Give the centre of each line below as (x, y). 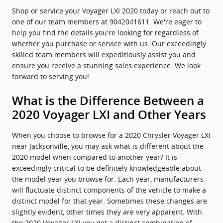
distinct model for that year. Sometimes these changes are (110, 201)
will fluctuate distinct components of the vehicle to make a (109, 190)
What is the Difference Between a (108, 101)
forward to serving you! (51, 76)
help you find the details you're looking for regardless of (105, 33)
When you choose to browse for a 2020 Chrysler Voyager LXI (111, 135)
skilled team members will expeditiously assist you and (104, 55)
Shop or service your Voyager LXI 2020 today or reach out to (111, 11)
